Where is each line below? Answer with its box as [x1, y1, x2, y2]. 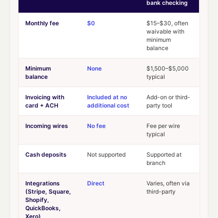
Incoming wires [25, 122, 68, 129]
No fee [87, 122, 106, 129]
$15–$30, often [146, 19, 188, 27]
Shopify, [25, 196, 49, 203]
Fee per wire [146, 122, 180, 129]
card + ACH [25, 101, 58, 109]
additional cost [87, 101, 129, 109]
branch [146, 159, 165, 166]
